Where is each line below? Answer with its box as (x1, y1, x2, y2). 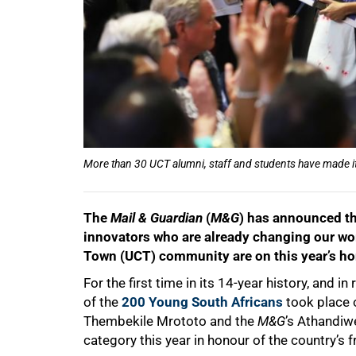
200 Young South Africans (122, 294, 283, 311)
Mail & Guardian (110, 210, 203, 226)
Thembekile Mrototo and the (83, 313, 257, 330)
